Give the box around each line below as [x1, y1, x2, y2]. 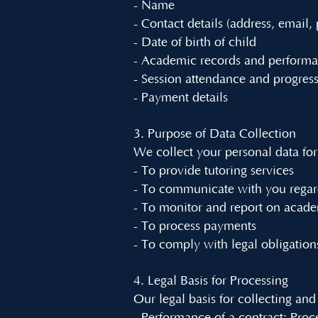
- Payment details [133, 91, 228, 105]
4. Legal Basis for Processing [133, 274, 288, 288]
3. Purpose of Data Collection [133, 127, 296, 141]
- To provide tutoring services [133, 164, 294, 178]
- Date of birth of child [133, 35, 256, 50]
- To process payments [133, 219, 256, 234]
